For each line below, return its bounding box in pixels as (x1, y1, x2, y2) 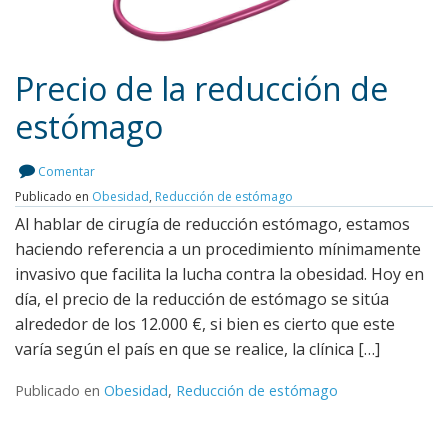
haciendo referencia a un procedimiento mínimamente (15, 238, 421, 261)
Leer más (178, 158, 250, 182)
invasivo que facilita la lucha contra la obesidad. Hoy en (15, 263, 424, 286)
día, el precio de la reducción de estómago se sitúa (15, 288, 389, 311)
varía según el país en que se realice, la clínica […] (15, 338, 380, 361)
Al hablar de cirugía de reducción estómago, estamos (15, 213, 410, 236)
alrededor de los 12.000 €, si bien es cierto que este (15, 313, 395, 336)
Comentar (38, 163, 95, 181)
